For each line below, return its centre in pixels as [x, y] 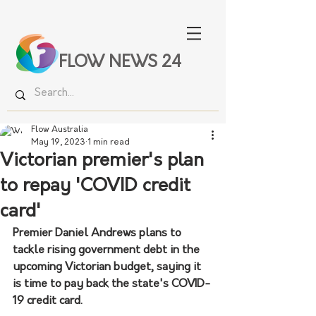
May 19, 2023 [58, 142]
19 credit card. [48, 301]
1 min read [109, 142]
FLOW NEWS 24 [120, 63]
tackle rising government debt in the [108, 250]
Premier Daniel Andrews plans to [98, 233]
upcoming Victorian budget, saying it [108, 267]
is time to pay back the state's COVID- [112, 284]
